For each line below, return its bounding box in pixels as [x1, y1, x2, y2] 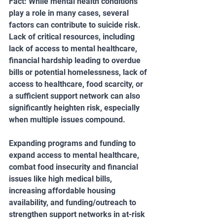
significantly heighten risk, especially [9, 103, 142, 112]
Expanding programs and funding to [9, 138, 138, 148]
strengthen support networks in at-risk [9, 209, 147, 219]
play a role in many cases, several [9, 8, 131, 18]
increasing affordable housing [9, 185, 117, 195]
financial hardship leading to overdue [9, 55, 143, 65]
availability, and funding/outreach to [9, 197, 138, 207]
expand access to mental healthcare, [9, 150, 141, 160]
